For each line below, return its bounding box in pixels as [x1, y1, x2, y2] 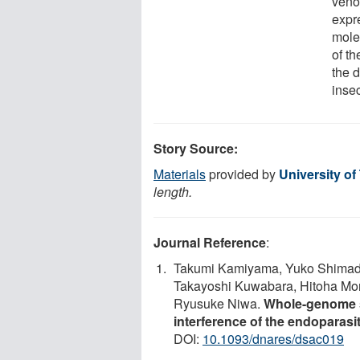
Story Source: [153, 138, 238, 157]
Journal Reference [153, 232, 266, 252]
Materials [153, 164, 206, 183]
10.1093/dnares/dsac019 [202, 329, 344, 348]
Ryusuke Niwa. [174, 293, 264, 313]
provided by [206, 164, 279, 183]
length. [153, 182, 192, 201]
